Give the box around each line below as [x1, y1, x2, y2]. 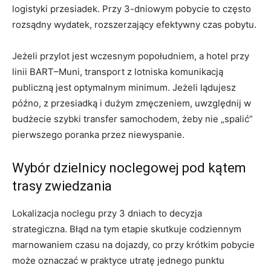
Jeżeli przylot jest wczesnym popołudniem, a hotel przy [12, 50, 249, 62]
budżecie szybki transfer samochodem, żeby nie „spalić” [12, 113, 253, 125]
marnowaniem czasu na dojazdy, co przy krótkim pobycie [12, 238, 255, 250]
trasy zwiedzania [12, 178, 112, 194]
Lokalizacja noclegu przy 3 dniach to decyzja [12, 207, 202, 219]
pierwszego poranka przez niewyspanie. [12, 128, 184, 140]
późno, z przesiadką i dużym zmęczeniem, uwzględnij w [12, 97, 251, 109]
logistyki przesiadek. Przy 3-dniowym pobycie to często [12, 2, 251, 15]
